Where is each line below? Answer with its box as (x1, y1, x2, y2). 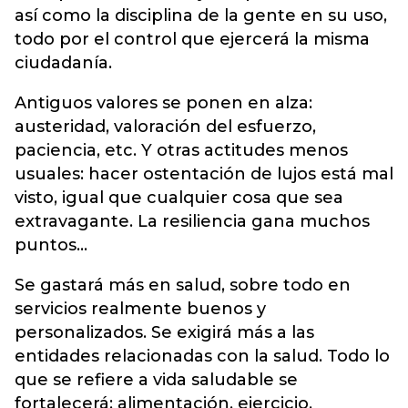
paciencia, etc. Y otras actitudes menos (15, 139, 348, 160)
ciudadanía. (15, 52, 112, 73)
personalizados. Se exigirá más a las (15, 321, 314, 342)
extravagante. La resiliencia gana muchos (15, 210, 370, 231)
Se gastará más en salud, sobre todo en (15, 274, 351, 295)
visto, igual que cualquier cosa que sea (15, 187, 343, 208)
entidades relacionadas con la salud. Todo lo (15, 345, 390, 366)
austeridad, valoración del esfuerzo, (15, 116, 316, 137)
